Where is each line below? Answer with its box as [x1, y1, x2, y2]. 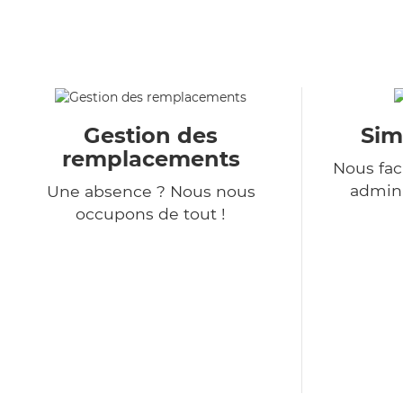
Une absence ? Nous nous [46, 182, 255, 201]
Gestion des [84, 122, 218, 149]
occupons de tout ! [76, 204, 226, 224]
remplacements [61, 146, 240, 173]
